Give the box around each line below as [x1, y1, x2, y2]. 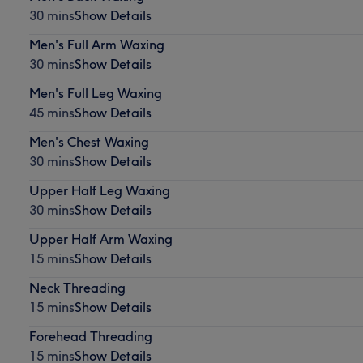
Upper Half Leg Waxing [28, 181, 170, 199]
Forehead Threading [28, 327, 152, 344]
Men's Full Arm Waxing [28, 36, 164, 53]
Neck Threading [28, 279, 126, 296]
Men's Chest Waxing [28, 133, 149, 150]
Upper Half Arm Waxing [28, 230, 173, 247]
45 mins [28, 104, 75, 121]
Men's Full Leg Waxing [28, 84, 162, 101]
